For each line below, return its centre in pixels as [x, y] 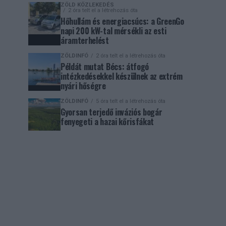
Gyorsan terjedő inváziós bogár [111, 112]
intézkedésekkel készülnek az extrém [122, 76]
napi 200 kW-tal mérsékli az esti [114, 31]
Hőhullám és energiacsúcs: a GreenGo [122, 21]
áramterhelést [85, 40]
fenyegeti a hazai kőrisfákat [107, 122]
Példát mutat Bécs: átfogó [105, 67]
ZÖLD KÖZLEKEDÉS [87, 5]
